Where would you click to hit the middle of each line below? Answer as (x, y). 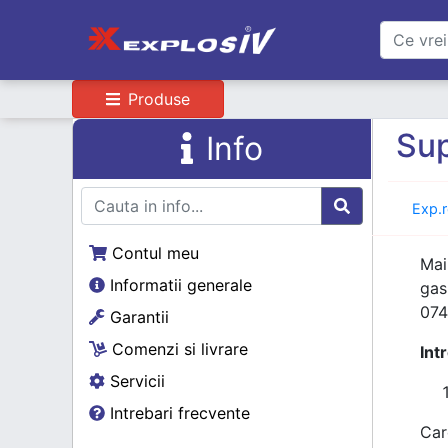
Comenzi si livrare (177, 348)
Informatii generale (178, 284)
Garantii (137, 316)
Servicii (135, 380)
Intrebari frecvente (177, 412)
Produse (156, 98)
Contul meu (153, 252)
